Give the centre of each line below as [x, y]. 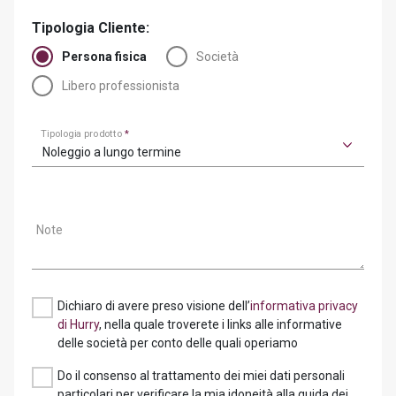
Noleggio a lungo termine [112, 152]
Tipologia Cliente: [91, 28]
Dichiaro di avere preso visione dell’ [154, 306]
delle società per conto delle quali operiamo [178, 343]
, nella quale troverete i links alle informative [221, 324]
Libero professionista [121, 86]
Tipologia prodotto [83, 133]
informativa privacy [304, 306]
